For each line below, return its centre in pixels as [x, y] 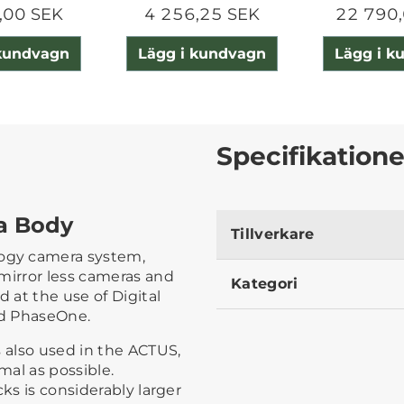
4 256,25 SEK [202, 15]
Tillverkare [273, 234]
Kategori [265, 283]
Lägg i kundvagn [202, 53]
